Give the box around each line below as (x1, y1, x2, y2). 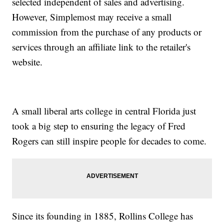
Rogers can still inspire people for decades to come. (12, 134, 207, 147)
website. (12, 55, 43, 68)
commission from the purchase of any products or (12, 25, 202, 38)
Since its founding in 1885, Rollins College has (12, 209, 193, 222)
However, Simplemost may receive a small (12, 10, 172, 23)
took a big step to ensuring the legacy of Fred (12, 119, 186, 132)
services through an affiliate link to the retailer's (12, 40, 191, 53)
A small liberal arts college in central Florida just (12, 104, 196, 117)
